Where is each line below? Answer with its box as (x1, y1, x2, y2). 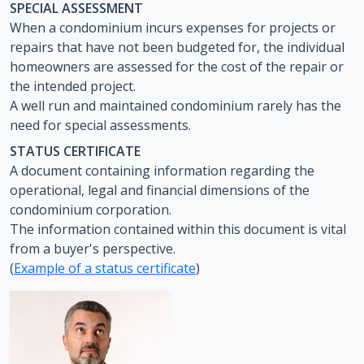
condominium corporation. (10, 201, 171, 219)
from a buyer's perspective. (10, 240, 175, 258)
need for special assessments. (10, 116, 191, 134)
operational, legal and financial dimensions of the (10, 181, 310, 199)
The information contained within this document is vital (10, 220, 346, 238)
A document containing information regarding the (10, 162, 314, 180)
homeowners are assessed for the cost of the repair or (10, 58, 344, 76)
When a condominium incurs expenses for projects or (10, 19, 336, 37)
